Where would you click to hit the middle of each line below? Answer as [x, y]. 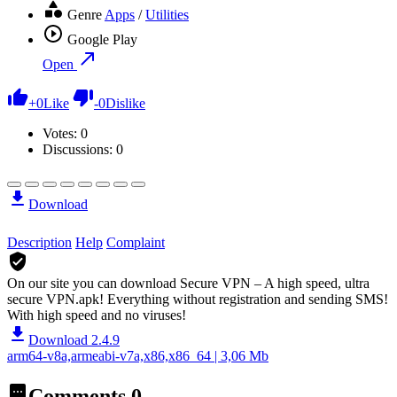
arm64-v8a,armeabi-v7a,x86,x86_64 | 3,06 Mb [138, 355]
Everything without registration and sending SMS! [248, 299]
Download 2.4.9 [74, 339]
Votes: [62, 133]
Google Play [102, 39]
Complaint [136, 242]
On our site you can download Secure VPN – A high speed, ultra [188, 283]
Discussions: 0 [83, 149]
